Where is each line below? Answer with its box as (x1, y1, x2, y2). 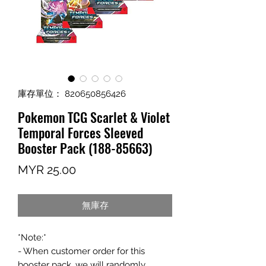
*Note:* (18, 232, 46, 243)
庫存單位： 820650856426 (18, 88, 126, 99)
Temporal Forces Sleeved (18, 123, 143, 142)
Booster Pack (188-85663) (18, 138, 152, 157)
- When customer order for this (18, 246, 145, 256)
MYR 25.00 (18, 163, 76, 177)
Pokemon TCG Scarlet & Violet (18, 107, 170, 126)
